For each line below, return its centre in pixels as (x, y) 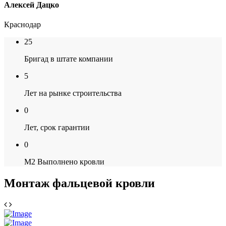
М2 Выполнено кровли (64, 162)
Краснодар (22, 25)
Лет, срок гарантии (57, 128)
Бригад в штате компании (69, 59)
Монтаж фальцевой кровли (79, 183)
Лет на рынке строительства (73, 93)
